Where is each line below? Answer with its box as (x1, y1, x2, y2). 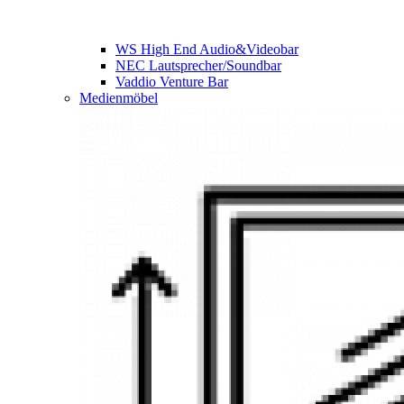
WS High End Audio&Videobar (115, 41, 298, 57)
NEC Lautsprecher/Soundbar (115, 58, 281, 73)
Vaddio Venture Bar (115, 74, 228, 89)
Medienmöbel (79, 90, 158, 106)
